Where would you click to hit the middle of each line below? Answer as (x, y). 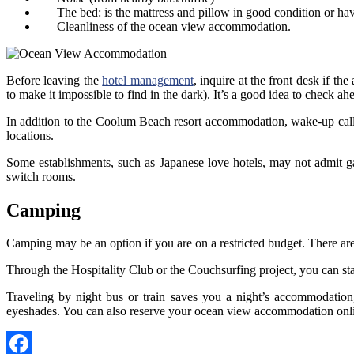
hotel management (148, 80)
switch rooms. (41, 176)
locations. (30, 135)
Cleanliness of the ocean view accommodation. (164, 26)
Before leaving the (55, 80)
